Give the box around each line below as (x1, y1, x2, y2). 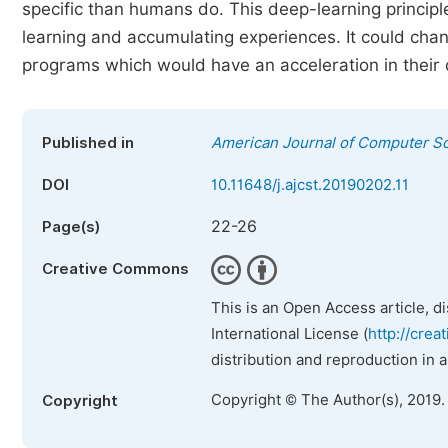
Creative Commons (42, 260, 189, 278)
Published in (42, 134, 134, 152)
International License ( (211, 325, 368, 343)
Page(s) (42, 218, 100, 236)
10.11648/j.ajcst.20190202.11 (211, 176, 409, 194)
